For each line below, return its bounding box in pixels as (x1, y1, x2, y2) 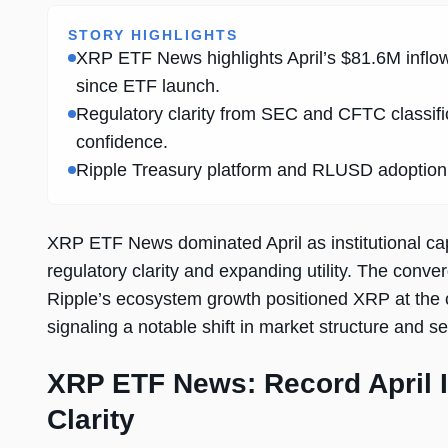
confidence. (76, 132, 168, 153)
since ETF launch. (76, 76, 220, 97)
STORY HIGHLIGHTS (68, 27, 238, 44)
